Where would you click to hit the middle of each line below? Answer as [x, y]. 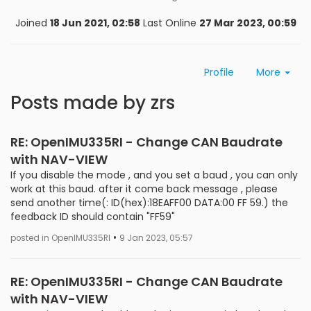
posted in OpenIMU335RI [60, 238]
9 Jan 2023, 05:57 [156, 238]
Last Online [169, 23]
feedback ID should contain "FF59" [93, 217]
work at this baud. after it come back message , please [144, 189]
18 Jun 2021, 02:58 [95, 23]
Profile [219, 72]
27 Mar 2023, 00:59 [247, 23]
